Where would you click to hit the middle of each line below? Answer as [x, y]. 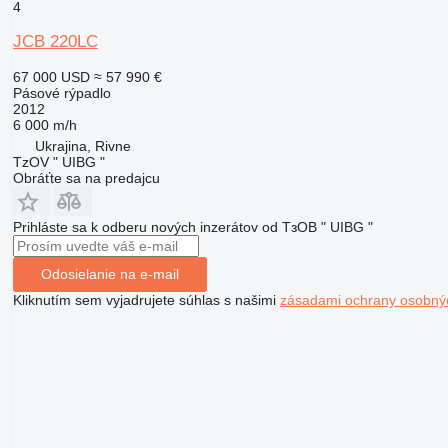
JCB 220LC [55, 41]
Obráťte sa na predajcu [86, 177]
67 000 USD [51, 76]
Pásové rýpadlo [61, 92]
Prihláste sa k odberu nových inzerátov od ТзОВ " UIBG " [192, 226]
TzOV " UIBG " [58, 161]
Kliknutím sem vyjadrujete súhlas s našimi [146, 299]
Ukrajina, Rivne [82, 145]
